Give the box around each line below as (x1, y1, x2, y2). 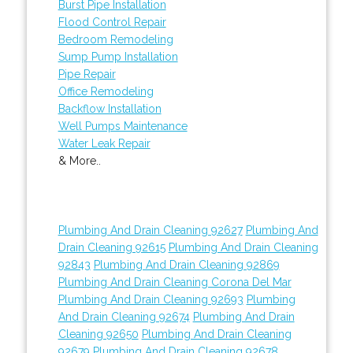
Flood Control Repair (58, 15, 166, 28)
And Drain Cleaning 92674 (58, 310, 190, 323)
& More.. (58, 154, 101, 167)
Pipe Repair (58, 67, 116, 80)
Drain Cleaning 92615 (58, 240, 165, 254)
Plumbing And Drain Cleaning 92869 (93, 258, 280, 271)
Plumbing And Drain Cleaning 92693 (58, 292, 243, 306)
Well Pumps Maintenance (58, 119, 188, 132)
